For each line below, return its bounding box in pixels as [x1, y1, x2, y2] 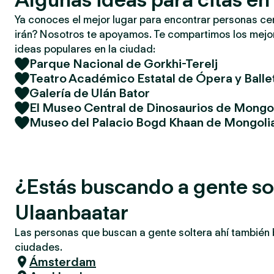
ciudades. [15, 241, 62, 253]
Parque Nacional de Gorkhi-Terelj [29, 56, 218, 71]
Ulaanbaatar [15, 199, 128, 224]
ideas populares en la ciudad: [15, 43, 155, 55]
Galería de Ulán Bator [29, 86, 150, 100]
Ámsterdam [29, 254, 96, 269]
